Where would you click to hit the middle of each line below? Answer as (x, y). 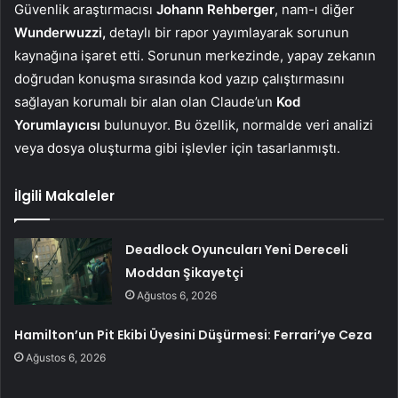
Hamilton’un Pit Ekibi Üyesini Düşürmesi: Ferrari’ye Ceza (194, 335)
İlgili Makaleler (64, 196)
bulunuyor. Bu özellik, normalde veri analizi (237, 125)
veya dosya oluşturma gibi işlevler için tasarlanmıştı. (177, 148)
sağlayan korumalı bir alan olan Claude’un (143, 102)
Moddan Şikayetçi (185, 273)
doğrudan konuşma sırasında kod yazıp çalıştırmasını (179, 79)
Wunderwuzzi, (60, 33)
